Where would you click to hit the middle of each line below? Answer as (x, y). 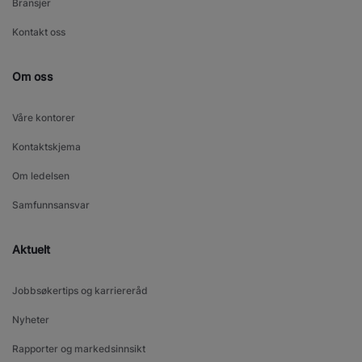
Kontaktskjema (46, 146)
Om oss (33, 76)
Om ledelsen (41, 175)
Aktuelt (31, 249)
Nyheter (31, 319)
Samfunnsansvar (51, 204)
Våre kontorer (44, 117)
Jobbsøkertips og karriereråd (80, 290)
